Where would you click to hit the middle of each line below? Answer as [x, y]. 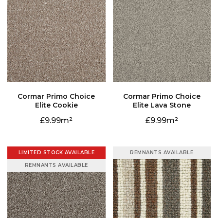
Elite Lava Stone [162, 105]
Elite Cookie [56, 105]
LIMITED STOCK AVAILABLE [56, 153]
